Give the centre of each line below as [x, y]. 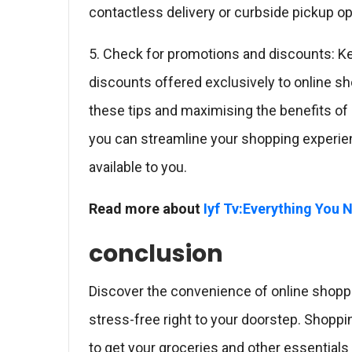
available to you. [138, 167]
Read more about [146, 209]
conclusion [156, 254]
